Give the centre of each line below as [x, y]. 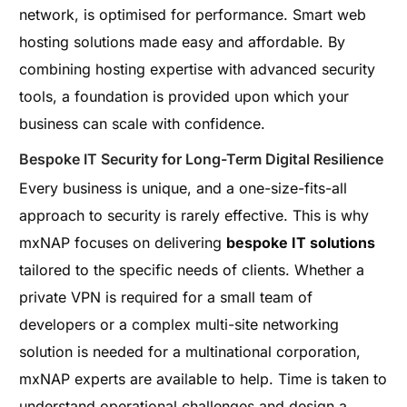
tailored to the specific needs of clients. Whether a [192, 269]
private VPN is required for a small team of [166, 297]
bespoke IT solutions [301, 242]
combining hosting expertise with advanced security [198, 69]
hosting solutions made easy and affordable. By [183, 41]
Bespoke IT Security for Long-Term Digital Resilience [202, 159]
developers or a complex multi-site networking [179, 324]
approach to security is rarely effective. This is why [194, 215]
